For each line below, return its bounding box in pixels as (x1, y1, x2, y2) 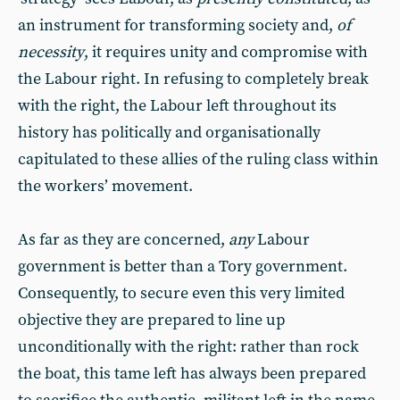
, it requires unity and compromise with (84, 42, 368, 62)
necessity (18, 42, 84, 62)
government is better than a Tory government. (18, 256, 347, 277)
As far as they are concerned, (18, 229, 229, 250)
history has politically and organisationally (18, 122, 321, 143)
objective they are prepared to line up (18, 310, 286, 330)
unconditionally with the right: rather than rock (18, 337, 359, 357)
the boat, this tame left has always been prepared (18, 363, 366, 384)
